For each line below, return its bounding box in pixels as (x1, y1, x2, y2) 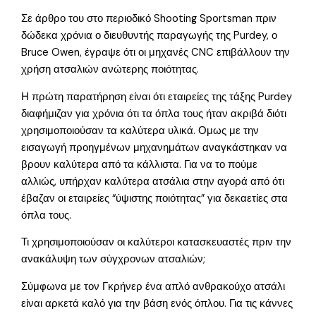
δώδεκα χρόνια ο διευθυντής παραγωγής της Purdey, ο (21, 29, 278, 43)
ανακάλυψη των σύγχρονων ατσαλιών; (21, 253, 206, 267)
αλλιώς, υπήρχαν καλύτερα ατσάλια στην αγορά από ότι (21, 174, 285, 188)
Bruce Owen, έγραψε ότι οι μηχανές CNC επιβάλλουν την (21, 46, 291, 60)
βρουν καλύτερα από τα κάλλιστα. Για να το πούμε (21, 157, 258, 171)
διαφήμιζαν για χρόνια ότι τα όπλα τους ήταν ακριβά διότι (21, 107, 287, 121)
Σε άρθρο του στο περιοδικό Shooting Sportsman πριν (21, 12, 277, 26)
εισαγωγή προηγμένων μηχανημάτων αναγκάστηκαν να (21, 140, 288, 154)
